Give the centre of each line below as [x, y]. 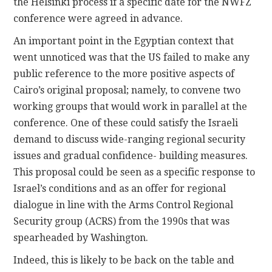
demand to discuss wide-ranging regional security [130, 139]
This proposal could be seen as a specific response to [134, 172]
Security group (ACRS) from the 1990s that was [122, 221]
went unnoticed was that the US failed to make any [132, 57]
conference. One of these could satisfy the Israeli [126, 123]
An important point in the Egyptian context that [124, 41]
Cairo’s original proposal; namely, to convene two [127, 90]
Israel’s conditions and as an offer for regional [120, 188]
